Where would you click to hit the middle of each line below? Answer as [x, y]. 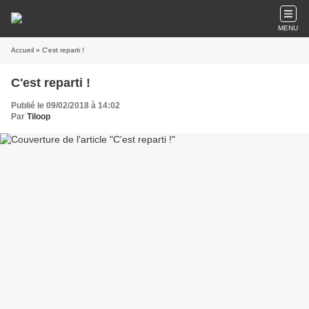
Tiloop [39, 117]
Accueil [22, 50]
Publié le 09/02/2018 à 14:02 [66, 106]
